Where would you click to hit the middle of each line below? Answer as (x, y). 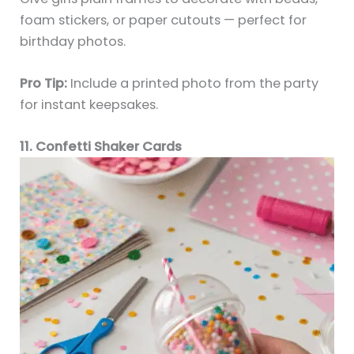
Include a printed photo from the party (193, 83)
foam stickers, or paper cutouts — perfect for (164, 20)
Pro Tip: (44, 83)
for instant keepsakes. (89, 104)
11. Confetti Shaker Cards (101, 147)
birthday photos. (73, 41)
